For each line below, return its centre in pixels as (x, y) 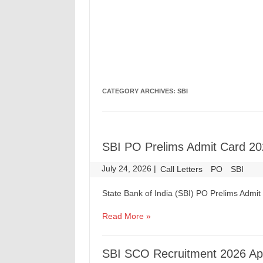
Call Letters (182, 169)
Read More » (126, 216)
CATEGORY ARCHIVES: (139, 91)
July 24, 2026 (128, 168)
